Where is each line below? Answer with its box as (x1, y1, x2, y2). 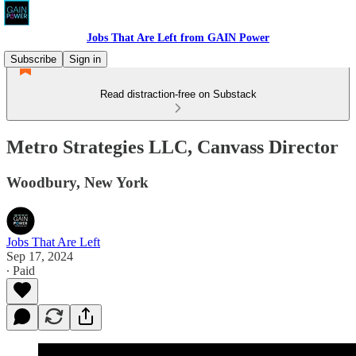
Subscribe (10, 53, 56, 65)
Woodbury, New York (6, 173, 149, 191)
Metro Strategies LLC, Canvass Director (6, 136, 339, 157)
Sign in (69, 53, 101, 65)
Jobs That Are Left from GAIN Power (87, 32, 269, 44)
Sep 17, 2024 (6, 249, 73, 263)
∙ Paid (6, 263, 35, 277)
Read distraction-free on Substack (99, 88, 257, 100)
